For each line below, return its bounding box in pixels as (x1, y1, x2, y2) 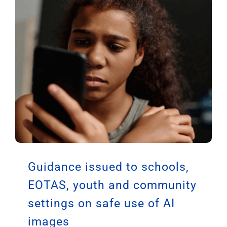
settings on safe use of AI (28, 196, 175, 210)
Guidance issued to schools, (28, 160, 189, 174)
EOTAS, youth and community (28, 178, 197, 192)
